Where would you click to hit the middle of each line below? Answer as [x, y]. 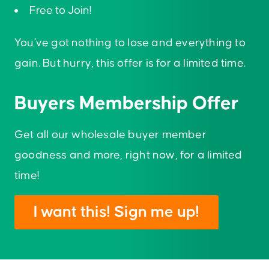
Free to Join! [60, 11]
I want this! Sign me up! [116, 213]
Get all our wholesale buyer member [110, 135]
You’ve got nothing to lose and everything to [130, 43]
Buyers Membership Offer [126, 104]
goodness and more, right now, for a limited [128, 156]
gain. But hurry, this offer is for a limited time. [130, 64]
